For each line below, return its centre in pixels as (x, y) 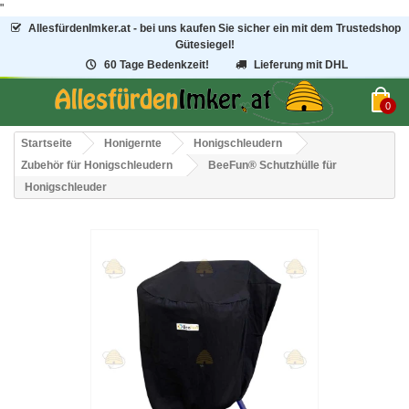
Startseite (47, 143)
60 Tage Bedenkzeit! (156, 65)
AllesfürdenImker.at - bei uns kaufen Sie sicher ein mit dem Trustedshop (215, 28)
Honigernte (133, 143)
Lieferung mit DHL (301, 65)
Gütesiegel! (204, 45)
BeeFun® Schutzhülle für (273, 165)
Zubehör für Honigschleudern (97, 165)
